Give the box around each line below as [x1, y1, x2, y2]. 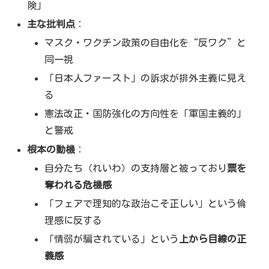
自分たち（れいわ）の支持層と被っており [44, 163, 228, 173]
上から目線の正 [179, 234, 247, 244]
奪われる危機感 [44, 180, 112, 190]
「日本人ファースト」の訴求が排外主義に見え [44, 73, 247, 83]
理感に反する [44, 215, 103, 225]
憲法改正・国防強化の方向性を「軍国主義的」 [44, 109, 247, 119]
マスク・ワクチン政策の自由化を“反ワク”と [44, 38, 247, 48]
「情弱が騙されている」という [44, 234, 180, 244]
